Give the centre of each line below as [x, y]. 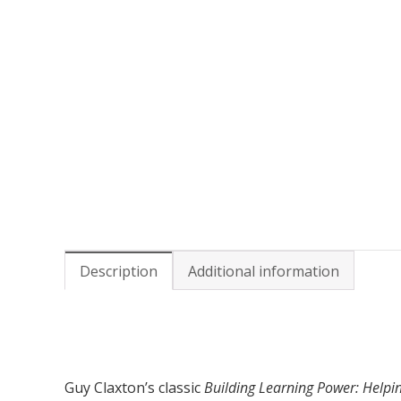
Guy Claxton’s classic [134, 388]
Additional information [264, 271]
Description [119, 271]
